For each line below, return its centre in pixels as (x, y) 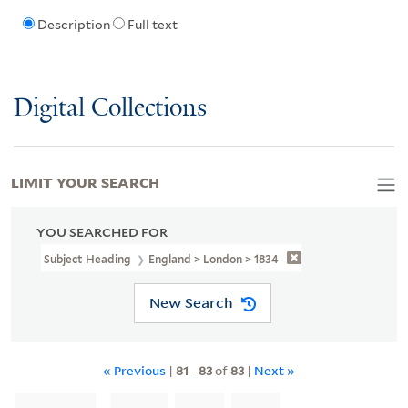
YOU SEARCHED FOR (102, 232)
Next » (274, 370)
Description (73, 25)
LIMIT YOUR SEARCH (85, 181)
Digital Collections (110, 108)
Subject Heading (89, 259)
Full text (152, 25)
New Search (191, 303)
